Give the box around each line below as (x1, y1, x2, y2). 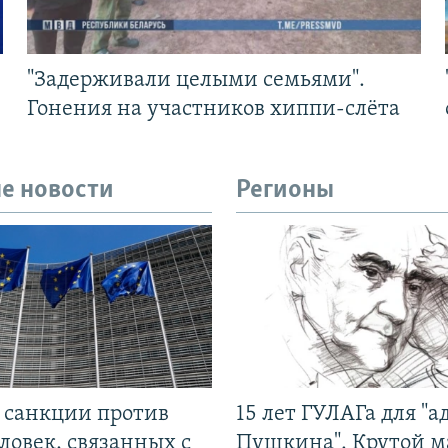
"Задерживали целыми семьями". (26, 69, 365, 93)
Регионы (236, 177, 334, 205)
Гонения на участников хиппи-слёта (26, 98, 400, 122)
